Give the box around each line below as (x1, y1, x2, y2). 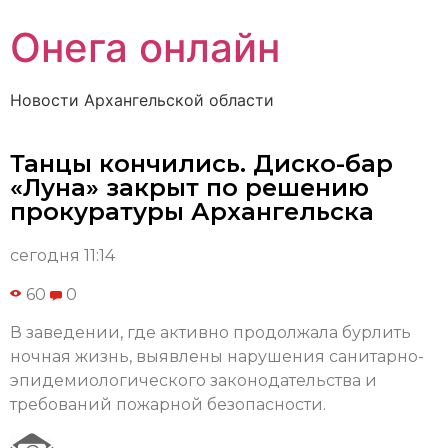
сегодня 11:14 (10, 246, 115, 266)
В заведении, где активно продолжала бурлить (10, 323, 411, 343)
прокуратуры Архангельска (10, 197, 374, 227)
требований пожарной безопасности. (10, 395, 326, 415)
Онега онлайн (10, 23, 280, 72)
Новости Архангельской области (10, 90, 274, 110)
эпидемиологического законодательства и (10, 371, 377, 391)
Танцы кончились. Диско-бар (10, 149, 393, 179)
